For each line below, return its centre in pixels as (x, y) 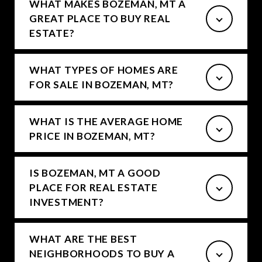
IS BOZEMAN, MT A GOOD (95, 173)
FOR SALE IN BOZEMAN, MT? (101, 85)
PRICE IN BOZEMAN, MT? (92, 136)
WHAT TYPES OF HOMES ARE (104, 70)
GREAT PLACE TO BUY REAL (100, 18)
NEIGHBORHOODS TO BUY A (102, 254)
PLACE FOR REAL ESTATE (94, 187)
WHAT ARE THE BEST (83, 239)
